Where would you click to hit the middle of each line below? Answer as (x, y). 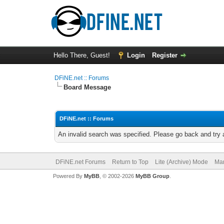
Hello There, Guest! (82, 55)
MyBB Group (152, 176)
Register (164, 55)
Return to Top (130, 162)
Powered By (68, 176)
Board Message (87, 87)
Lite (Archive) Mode (181, 162)
